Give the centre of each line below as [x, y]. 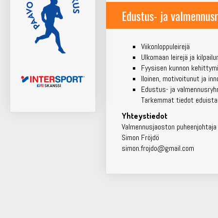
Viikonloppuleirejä [166, 46]
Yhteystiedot [145, 116]
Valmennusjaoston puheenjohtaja [169, 127]
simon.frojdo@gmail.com [158, 148]
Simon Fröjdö [141, 137]
